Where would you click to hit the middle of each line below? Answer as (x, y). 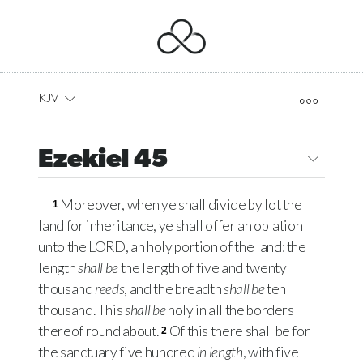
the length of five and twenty (203, 268)
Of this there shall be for (239, 331)
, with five (271, 352)
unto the (64, 247)
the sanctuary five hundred (117, 352)
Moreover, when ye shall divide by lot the (181, 205)
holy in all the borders (230, 310)
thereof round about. (99, 331)
